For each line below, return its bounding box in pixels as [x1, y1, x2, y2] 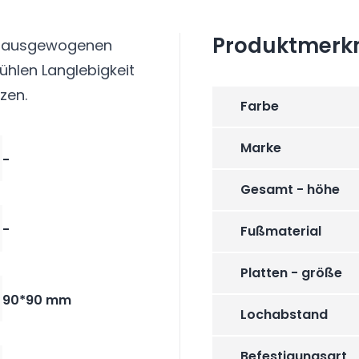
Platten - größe [240, 263, 342, 282]
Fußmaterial [240, 221, 321, 240]
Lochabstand [240, 305, 328, 324]
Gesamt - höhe [240, 179, 340, 199]
